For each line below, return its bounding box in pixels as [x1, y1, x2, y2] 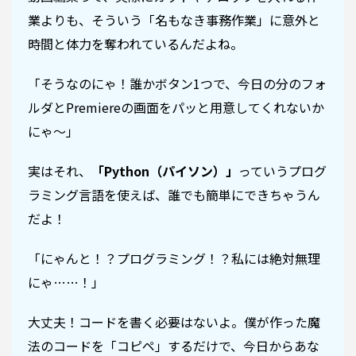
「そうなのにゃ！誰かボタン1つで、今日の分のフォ [28, 74, 327, 93]
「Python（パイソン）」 [91, 161, 238, 180]
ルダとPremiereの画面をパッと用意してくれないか [28, 98, 324, 117]
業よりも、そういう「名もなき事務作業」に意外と [28, 10, 320, 29]
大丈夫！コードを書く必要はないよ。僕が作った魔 [28, 312, 320, 331]
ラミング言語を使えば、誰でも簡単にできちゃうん [28, 185, 320, 204]
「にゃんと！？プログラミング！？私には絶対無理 [28, 249, 320, 268]
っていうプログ [238, 161, 327, 180]
